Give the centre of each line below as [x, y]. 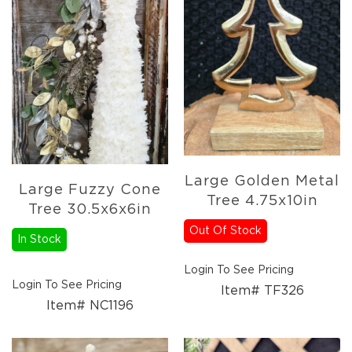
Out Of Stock [225, 231]
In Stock [39, 240]
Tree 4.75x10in [262, 201]
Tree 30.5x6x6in [90, 210]
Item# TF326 [262, 290]
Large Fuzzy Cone [90, 191]
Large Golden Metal [262, 181]
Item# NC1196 [90, 306]
